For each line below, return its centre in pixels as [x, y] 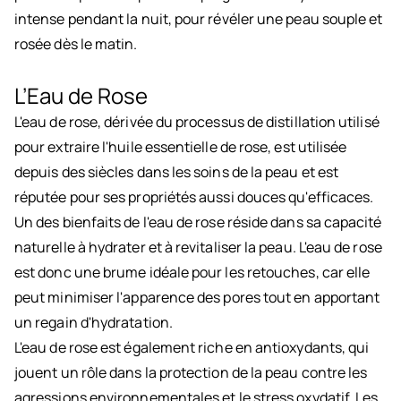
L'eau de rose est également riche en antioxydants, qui [192, 348]
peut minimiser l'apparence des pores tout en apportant [197, 298]
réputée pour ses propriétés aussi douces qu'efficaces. [194, 197]
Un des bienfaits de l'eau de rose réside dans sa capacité [198, 222]
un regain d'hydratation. [94, 323]
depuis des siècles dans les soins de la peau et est [177, 172]
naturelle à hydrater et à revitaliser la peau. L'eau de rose [198, 247]
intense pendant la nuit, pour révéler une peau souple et [199, 19]
